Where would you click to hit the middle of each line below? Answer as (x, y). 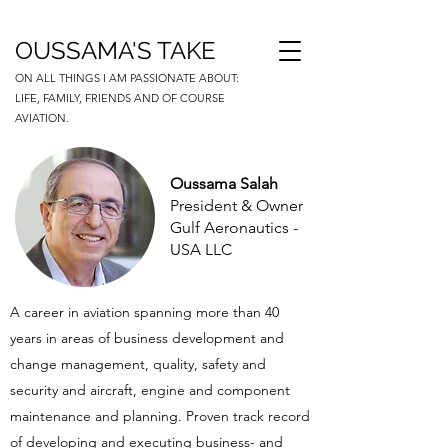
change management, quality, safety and (138, 364)
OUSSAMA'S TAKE (115, 50)
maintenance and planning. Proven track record (160, 416)
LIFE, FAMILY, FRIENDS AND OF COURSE (120, 98)
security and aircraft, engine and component (150, 390)
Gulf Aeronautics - (234, 227)
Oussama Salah (224, 183)
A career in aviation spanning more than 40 (144, 312)
